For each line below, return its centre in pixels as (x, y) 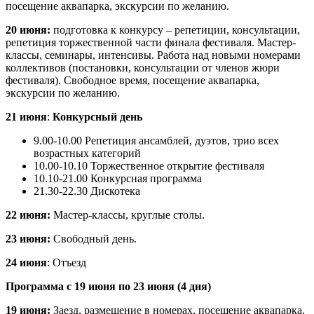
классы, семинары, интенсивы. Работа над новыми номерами (153, 55)
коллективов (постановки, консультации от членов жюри (143, 67)
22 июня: (29, 214)
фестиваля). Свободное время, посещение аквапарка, (132, 80)
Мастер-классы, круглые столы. (129, 214)
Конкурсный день (97, 116)
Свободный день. (95, 238)
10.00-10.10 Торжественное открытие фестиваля (149, 165)
